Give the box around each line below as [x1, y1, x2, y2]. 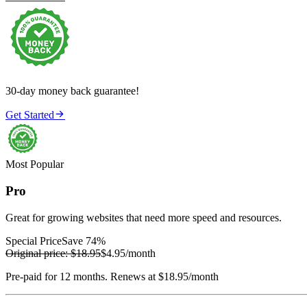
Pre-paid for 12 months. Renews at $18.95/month [5, 270, 219, 282]
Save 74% [62, 234, 106, 247]
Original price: [5, 247, 68, 259]
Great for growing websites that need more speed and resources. [5, 211, 282, 223]
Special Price [5, 234, 62, 247]
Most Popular [5, 158, 64, 171]
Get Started [5, 109, 54, 121]
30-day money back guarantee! [5, 85, 139, 97]
